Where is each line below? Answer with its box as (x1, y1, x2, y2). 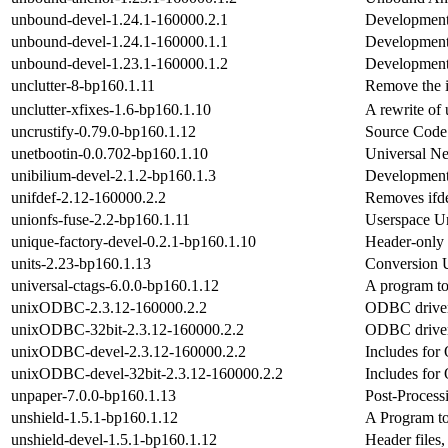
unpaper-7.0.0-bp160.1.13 (11, 386, 176, 404)
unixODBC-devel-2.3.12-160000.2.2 (11, 342, 246, 360)
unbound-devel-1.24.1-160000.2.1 (11, 10, 228, 28)
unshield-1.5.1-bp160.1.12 (11, 408, 178, 426)
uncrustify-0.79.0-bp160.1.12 (11, 122, 196, 140)
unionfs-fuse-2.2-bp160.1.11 (11, 210, 190, 228)
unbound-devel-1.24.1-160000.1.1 (11, 32, 228, 50)
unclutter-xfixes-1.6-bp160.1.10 (11, 100, 211, 118)
